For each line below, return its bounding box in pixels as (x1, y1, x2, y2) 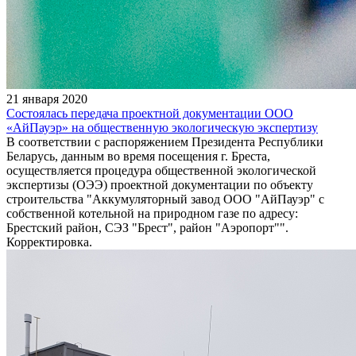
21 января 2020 (6, 91, 87, 106)
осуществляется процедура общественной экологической (6, 163, 316, 177)
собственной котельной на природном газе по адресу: (6, 206, 298, 220)
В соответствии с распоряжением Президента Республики (6, 134, 323, 149)
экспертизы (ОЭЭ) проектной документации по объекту (6, 177, 313, 192)
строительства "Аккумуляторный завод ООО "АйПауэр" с (6, 192, 324, 206)
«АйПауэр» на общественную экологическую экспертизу (6, 120, 318, 134)
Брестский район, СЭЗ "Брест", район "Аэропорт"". (6, 220, 288, 234)
